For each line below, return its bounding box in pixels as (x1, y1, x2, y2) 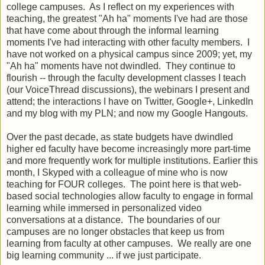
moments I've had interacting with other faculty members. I (7, 37, 250, 47)
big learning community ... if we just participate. (7, 250, 201, 260)
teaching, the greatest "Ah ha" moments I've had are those (7, 13, 248, 24)
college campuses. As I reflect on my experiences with (7, 1, 234, 12)
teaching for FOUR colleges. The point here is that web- (7, 179, 241, 189)
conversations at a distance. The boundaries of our (7, 214, 220, 225)
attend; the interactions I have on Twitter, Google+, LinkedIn (7, 96, 253, 106)
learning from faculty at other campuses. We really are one (7, 238, 251, 248)
